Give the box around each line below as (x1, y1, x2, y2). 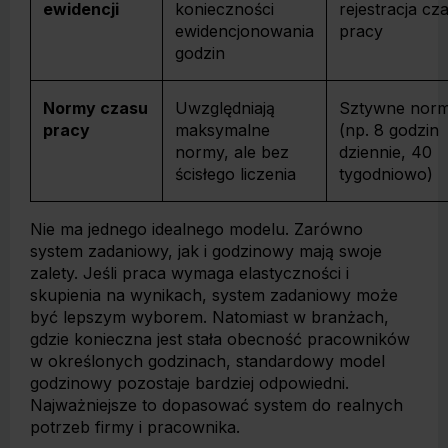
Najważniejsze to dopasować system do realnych (30, 395, 403, 415)
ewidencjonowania (175, 21, 314, 41)
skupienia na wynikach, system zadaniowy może (30, 285, 398, 305)
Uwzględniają (175, 98, 275, 118)
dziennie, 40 (339, 142, 432, 162)
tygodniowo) (339, 164, 433, 184)
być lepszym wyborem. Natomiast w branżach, (30, 307, 389, 327)
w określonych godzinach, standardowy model (30, 351, 385, 371)
